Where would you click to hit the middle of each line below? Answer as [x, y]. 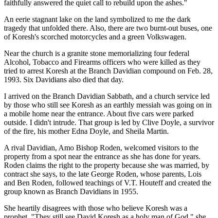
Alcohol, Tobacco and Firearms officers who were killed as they [102, 62]
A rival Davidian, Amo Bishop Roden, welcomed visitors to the [101, 147]
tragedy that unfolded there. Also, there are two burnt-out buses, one [108, 28]
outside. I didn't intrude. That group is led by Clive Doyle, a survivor [109, 122]
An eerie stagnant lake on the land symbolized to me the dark [97, 19]
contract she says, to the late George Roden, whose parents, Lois [103, 174]
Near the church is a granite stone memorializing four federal [97, 53]
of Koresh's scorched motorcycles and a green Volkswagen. [95, 36]
